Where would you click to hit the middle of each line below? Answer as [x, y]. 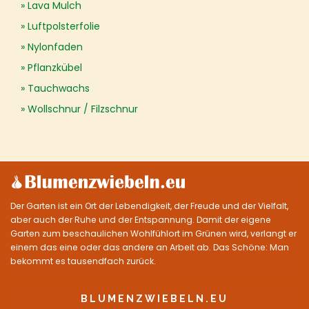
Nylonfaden [55, 47]
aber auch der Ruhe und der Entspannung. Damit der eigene [141, 220]
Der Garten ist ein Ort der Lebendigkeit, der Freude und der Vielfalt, [149, 206]
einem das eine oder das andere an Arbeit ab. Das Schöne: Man [150, 247]
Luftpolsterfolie [64, 26]
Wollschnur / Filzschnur [83, 109]
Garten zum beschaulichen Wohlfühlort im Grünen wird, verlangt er [153, 233]
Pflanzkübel [55, 68]
